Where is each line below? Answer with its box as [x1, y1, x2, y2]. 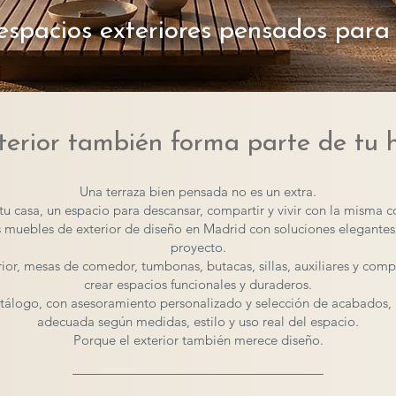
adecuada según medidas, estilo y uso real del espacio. [37, 313, 359, 330]
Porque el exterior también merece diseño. [72, 331, 324, 348]
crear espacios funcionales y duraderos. [84, 276, 312, 293]
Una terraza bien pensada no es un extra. [80, 183, 316, 200]
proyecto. [170, 239, 226, 255]
